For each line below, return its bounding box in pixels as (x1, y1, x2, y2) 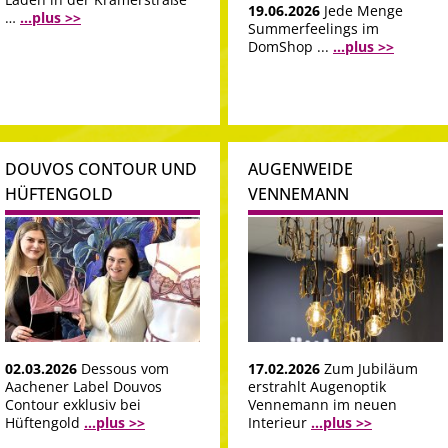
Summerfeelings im (248, 19, 379, 39)
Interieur (248, 412, 311, 432)
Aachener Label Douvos (5, 376, 162, 396)
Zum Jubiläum (324, 358, 418, 378)
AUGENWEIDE (248, 158, 353, 181)
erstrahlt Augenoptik (248, 376, 386, 396)
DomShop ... (248, 37, 333, 57)
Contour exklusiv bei (5, 394, 141, 414)
